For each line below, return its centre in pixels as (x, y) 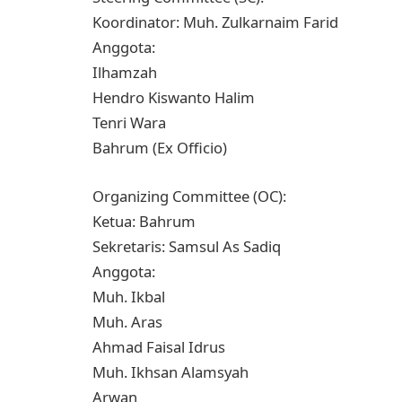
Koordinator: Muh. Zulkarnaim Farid (215, 22)
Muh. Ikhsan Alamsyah (170, 371)
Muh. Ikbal (129, 296)
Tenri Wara (129, 122)
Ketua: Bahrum (144, 221)
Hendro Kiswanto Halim (174, 97)
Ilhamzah (125, 72)
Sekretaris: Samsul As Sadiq (187, 246)
